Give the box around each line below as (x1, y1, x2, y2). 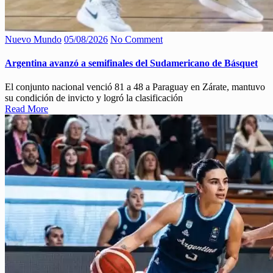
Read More (5, 104, 48, 115)
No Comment (110, 34, 163, 44)
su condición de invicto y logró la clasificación (5, 93, 183, 104)
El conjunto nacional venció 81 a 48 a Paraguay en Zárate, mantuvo (5, 82, 265, 93)
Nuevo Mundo (5, 34, 62, 44)
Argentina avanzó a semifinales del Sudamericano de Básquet (5, 57, 258, 68)
